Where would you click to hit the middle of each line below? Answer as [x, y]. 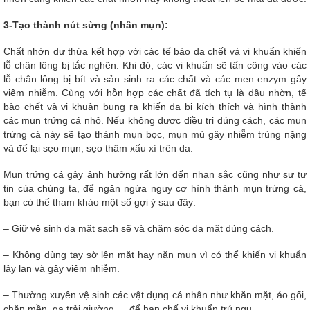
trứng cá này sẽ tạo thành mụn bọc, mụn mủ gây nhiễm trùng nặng [155, 135]
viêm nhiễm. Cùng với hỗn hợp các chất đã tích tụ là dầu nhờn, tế [155, 93]
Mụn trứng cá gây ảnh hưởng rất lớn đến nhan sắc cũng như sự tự [155, 175]
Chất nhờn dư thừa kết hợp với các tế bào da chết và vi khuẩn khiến [155, 52]
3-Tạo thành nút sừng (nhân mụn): [86, 25]
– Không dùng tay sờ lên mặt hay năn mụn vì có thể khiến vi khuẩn [155, 255]
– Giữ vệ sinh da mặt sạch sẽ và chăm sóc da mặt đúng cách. [139, 229]
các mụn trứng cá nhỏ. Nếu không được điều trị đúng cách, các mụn [155, 121]
